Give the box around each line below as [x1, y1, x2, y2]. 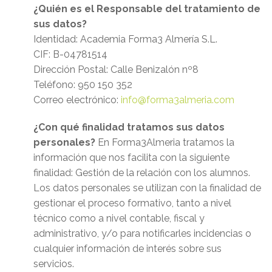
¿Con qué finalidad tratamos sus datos [33, 121, 225, 134]
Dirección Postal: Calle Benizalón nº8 [33, 64, 199, 76]
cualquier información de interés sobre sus [33, 243, 222, 255]
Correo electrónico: [33, 94, 121, 106]
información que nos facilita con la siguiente [33, 152, 229, 164]
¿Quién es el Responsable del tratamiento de [33, 3, 260, 15]
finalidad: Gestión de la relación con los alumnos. [33, 167, 250, 179]
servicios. [33, 258, 74, 270]
